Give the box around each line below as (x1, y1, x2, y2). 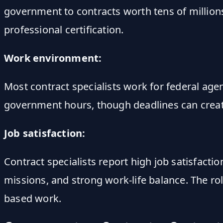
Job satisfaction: (4, 126, 86, 140)
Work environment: (4, 51, 102, 65)
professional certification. (4, 22, 124, 36)
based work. (4, 191, 62, 205)
